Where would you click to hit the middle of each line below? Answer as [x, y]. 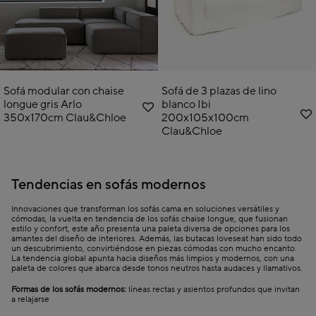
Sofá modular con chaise [64, 91]
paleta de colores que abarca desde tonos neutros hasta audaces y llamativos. [157, 268]
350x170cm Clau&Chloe [65, 117]
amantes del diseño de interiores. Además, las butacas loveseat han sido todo [157, 238]
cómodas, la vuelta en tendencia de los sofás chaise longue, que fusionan [150, 219]
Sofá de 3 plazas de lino [219, 91]
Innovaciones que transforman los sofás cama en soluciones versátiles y [145, 209]
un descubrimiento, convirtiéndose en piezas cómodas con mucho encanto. [154, 248]
